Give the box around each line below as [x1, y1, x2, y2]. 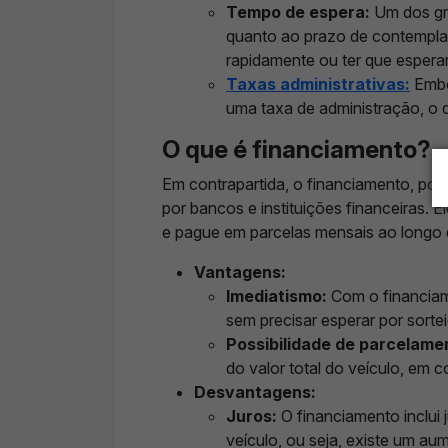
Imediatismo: [226, 286, 327, 307]
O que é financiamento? [162, 135, 431, 165]
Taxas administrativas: [226, 74, 410, 95]
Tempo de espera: [226, 2, 370, 23]
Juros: [226, 406, 277, 427]
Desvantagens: [194, 382, 316, 403]
